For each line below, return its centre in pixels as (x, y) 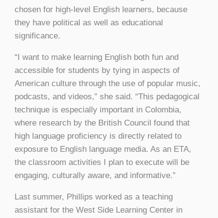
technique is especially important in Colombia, (98, 109)
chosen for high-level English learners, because (101, 9)
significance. (37, 36)
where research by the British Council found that (102, 123)
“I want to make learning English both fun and (97, 57)
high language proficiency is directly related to (98, 136)
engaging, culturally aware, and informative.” (95, 175)
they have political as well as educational (89, 22)
